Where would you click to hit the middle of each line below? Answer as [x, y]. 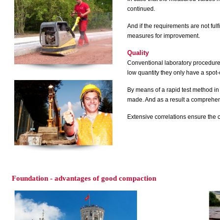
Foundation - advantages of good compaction [84, 178]
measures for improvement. [164, 36]
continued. [142, 9]
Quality [138, 53]
